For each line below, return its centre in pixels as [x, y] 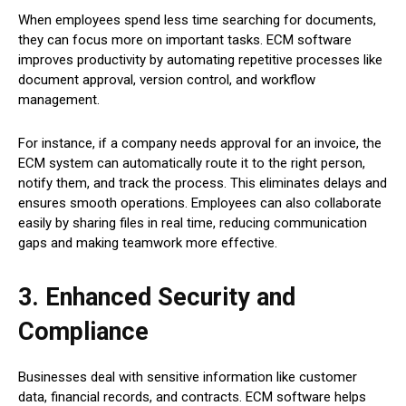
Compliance [83, 332]
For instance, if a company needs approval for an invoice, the [200, 144]
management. [59, 100]
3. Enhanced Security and [157, 298]
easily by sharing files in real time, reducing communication [193, 223]
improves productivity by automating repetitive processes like [200, 60]
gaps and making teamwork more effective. [148, 243]
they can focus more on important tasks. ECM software [185, 40]
